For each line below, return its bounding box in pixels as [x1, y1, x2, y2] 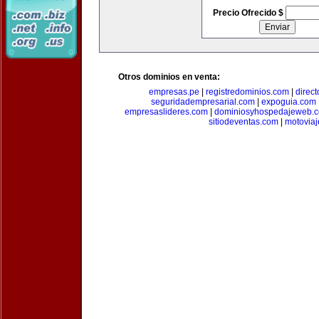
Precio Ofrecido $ [212, 8, 286, 18]
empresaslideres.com [124, 107, 208, 117]
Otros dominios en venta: [118, 72, 220, 82]
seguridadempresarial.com [151, 97, 255, 107]
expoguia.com [261, 97, 316, 107]
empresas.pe [149, 87, 199, 97]
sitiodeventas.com [209, 117, 278, 127]
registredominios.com [206, 87, 289, 97]
